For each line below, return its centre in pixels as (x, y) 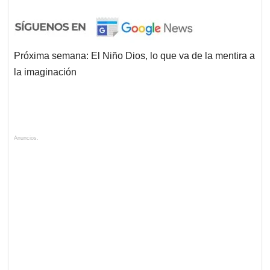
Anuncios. (26, 138)
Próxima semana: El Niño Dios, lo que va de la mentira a (134, 56)
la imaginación (45, 72)
